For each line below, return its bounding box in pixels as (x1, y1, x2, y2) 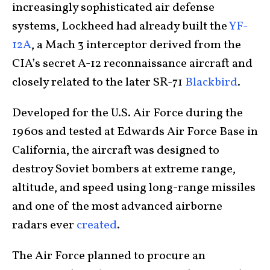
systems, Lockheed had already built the (12, 17, 229, 35)
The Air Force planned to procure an (12, 247, 206, 265)
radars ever (12, 216, 77, 234)
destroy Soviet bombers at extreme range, (12, 160, 236, 178)
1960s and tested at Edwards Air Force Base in (12, 123, 258, 140)
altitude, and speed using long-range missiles (12, 179, 256, 196)
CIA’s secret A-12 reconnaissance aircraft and (12, 55, 253, 72)
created (77, 216, 117, 234)
